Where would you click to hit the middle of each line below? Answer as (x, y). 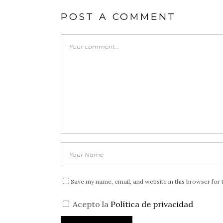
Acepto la (91, 204)
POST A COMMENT (119, 17)
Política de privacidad (152, 204)
